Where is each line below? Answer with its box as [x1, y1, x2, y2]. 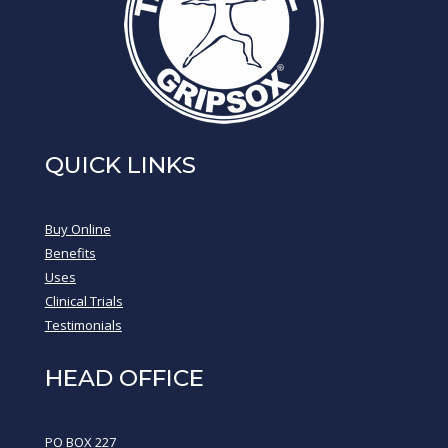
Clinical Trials [44, 292, 123, 311]
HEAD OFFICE [44, 364, 204, 393]
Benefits [44, 244, 96, 263]
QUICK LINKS [44, 151, 196, 180]
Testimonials [44, 316, 122, 335]
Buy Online [44, 220, 111, 239]
